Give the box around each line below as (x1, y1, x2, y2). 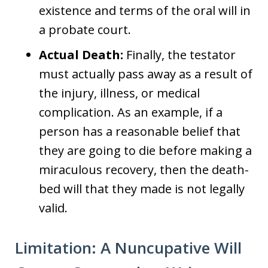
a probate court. (39, 22, 131, 38)
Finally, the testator (123, 47, 236, 63)
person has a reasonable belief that (39, 123, 240, 139)
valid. (39, 200, 68, 216)
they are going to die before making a (39, 142, 252, 159)
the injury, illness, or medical (39, 85, 200, 101)
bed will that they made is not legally (39, 181, 245, 197)
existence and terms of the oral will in (39, 2, 251, 19)
